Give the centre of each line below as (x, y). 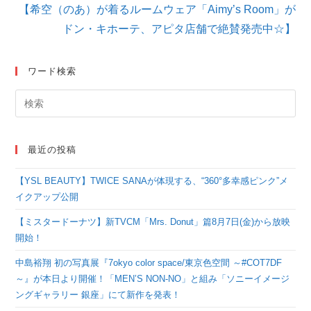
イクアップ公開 (47, 197)
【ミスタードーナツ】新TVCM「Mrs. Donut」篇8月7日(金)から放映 (153, 222)
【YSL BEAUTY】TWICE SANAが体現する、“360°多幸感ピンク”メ (152, 181)
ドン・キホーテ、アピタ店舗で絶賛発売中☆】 (179, 29)
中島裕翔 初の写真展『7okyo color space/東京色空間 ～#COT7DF (149, 263)
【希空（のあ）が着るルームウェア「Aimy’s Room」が (157, 10)
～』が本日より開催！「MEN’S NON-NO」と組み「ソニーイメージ (153, 279)
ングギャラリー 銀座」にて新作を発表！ (98, 295)
